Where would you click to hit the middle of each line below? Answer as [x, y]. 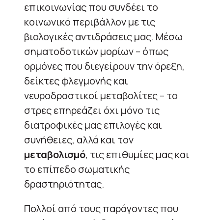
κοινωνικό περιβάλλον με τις [90, 22]
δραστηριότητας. [64, 184]
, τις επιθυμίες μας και [137, 154]
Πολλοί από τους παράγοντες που [101, 208]
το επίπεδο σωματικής [77, 169]
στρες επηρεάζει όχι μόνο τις [92, 110]
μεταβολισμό [55, 154]
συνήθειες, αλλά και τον [79, 139]
